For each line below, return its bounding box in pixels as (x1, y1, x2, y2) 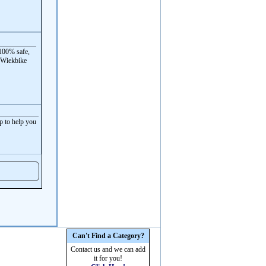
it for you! (94, 254, 122, 262)
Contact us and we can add (71, 245, 145, 254)
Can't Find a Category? (72, 232, 144, 240)
